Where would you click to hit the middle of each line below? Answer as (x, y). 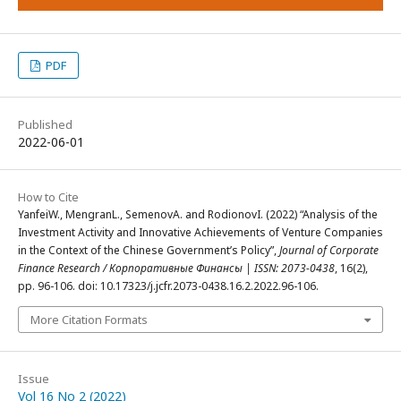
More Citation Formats (89, 320)
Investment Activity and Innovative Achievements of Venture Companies (200, 233)
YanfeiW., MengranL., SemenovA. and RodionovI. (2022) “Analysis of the (198, 215)
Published (45, 125)
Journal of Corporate (329, 251)
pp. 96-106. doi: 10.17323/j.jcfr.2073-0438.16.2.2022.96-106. (168, 286)
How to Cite (48, 197)
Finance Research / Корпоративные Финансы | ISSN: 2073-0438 (176, 269)
